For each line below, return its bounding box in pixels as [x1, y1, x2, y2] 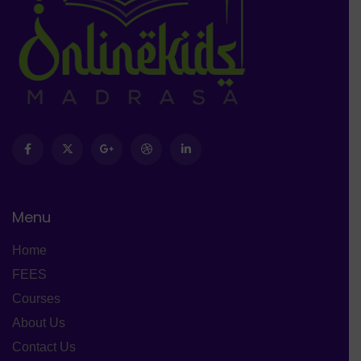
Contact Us [12, 340, 76, 354]
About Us [12, 316, 65, 330]
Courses [12, 292, 60, 305]
